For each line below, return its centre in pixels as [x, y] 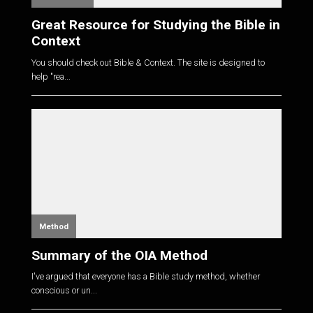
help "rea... [51, 76]
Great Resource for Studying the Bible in [155, 25]
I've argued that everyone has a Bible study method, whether [145, 277]
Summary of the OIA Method [119, 255]
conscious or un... [64, 291]
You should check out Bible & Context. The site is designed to [148, 62]
